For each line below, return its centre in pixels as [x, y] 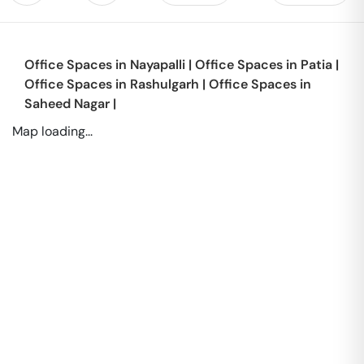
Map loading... [52, 131]
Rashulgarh [165, 84]
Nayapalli [158, 65]
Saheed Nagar [67, 104]
